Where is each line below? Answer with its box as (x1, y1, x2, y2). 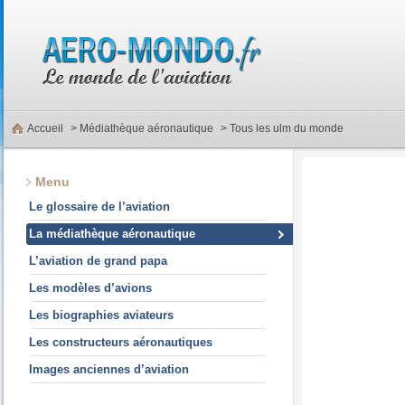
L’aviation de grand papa (29, 254, 167, 268)
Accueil (27, 122, 63, 135)
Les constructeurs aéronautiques (29, 335, 212, 349)
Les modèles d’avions (29, 281, 152, 295)
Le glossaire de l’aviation (29, 200, 170, 213)
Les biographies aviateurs (29, 308, 174, 322)
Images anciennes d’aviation (29, 363, 189, 376)
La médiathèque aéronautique (29, 227, 195, 240)
